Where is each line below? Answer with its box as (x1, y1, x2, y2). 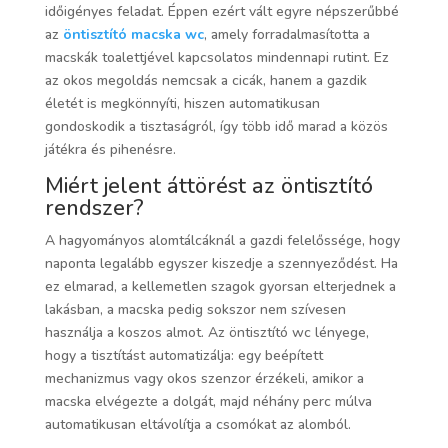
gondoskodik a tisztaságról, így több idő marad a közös (44, 116, 388, 136)
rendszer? (44, 192, 144, 223)
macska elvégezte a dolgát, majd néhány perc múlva (44, 391, 372, 411)
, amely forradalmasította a (203, 24, 370, 44)
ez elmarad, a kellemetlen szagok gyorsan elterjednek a (44, 276, 396, 296)
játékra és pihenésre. (44, 139, 176, 159)
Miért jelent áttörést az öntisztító (44, 170, 373, 201)
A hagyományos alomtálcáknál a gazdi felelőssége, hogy (44, 230, 400, 250)
